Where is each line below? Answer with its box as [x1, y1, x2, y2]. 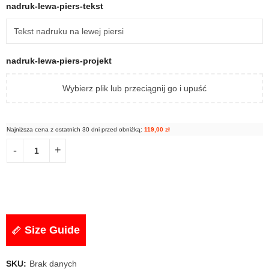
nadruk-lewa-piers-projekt [6, 55, 112, 65]
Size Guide [25, 223, 80, 236]
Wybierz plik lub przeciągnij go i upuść [62, 83, 207, 93]
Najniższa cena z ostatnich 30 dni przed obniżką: [7, 125, 144, 133]
